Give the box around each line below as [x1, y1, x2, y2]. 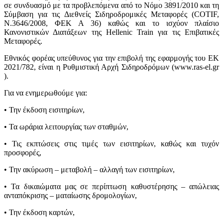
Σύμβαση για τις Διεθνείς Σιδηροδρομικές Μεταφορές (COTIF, [4, 9, 219, 18]
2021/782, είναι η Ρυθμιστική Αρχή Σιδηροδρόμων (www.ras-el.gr [4, 62, 219, 71]
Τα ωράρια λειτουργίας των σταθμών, [9, 122, 128, 131]
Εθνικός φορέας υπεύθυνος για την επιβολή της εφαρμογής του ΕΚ [4, 53, 219, 62]
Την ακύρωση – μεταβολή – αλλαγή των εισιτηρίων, [9, 165, 175, 174]
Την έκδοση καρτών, [9, 208, 75, 217]
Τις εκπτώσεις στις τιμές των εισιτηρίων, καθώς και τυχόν [12, 139, 220, 148]
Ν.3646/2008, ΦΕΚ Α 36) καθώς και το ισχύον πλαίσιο [4, 18, 219, 27]
